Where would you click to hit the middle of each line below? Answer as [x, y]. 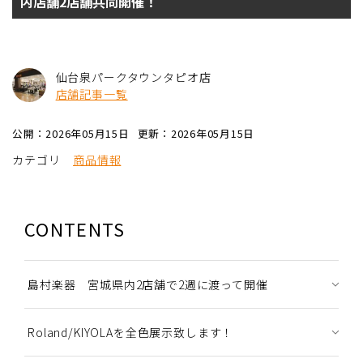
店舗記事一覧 [92, 94]
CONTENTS [75, 228]
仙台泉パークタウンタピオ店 [133, 77]
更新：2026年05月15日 [196, 133]
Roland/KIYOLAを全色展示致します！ [131, 332]
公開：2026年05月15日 [71, 133]
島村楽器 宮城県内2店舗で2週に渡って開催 [148, 284]
